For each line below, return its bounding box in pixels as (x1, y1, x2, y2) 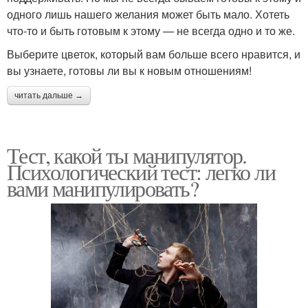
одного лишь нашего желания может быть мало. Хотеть (7, 5, 289, 22)
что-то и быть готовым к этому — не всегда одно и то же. (7, 22, 295, 38)
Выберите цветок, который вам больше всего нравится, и (7, 45, 300, 62)
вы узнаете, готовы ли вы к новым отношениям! (7, 62, 252, 78)
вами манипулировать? (7, 173, 198, 203)
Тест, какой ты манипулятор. (7, 140, 247, 170)
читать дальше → (14, 90, 83, 100)
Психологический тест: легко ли (7, 156, 275, 186)
